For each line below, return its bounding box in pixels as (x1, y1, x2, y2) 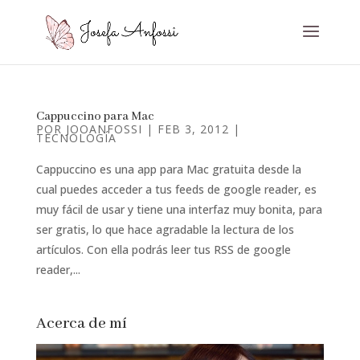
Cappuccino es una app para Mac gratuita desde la (35, 162, 301, 177)
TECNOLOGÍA (35, 130, 117, 145)
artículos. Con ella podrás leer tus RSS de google (35, 242, 291, 257)
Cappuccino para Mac (35, 109, 154, 124)
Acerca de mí (35, 313, 127, 333)
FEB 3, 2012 (157, 121, 229, 137)
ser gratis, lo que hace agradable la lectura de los (35, 222, 294, 237)
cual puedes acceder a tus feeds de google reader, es (35, 182, 317, 197)
